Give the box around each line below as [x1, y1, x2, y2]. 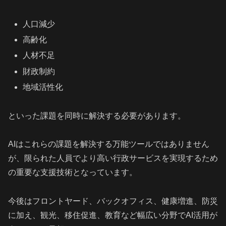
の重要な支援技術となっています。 [8, 168, 137, 177]
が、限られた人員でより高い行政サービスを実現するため [8, 154, 218, 163]
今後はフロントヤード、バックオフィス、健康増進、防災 [8, 197, 218, 206]
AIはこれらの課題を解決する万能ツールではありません [8, 140, 209, 149]
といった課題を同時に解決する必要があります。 [8, 111, 186, 120]
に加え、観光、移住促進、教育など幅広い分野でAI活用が [8, 211, 217, 220]
